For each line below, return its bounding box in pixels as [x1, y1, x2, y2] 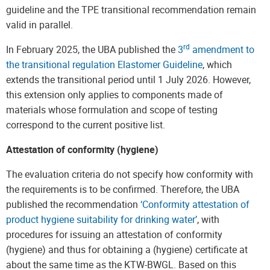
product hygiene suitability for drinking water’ [6, 213, 197, 226]
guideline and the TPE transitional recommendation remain [6, 3, 256, 16]
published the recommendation [6, 198, 140, 211]
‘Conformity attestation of [140, 198, 250, 211]
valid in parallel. [6, 18, 73, 31]
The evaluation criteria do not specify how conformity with [6, 168, 253, 181]
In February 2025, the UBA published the [6, 43, 178, 56]
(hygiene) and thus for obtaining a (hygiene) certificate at [6, 243, 248, 256]
